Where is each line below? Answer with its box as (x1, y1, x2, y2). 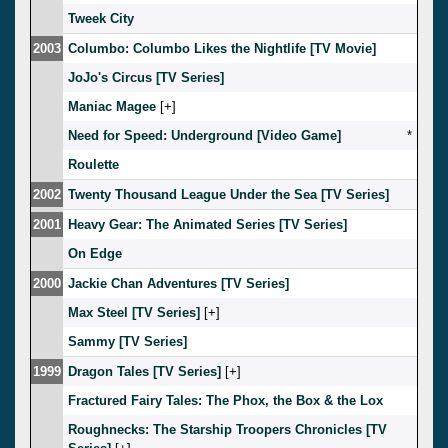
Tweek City (68, 10, 134, 26)
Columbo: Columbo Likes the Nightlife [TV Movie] (68, 40, 376, 56)
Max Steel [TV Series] (68, 304, 200, 320)
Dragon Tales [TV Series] (68, 363, 221, 379)
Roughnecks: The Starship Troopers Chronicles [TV (68, 421, 387, 437)
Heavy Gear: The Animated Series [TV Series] (68, 216, 347, 232)
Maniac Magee (68, 98, 156, 114)
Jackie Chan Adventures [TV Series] (68, 275, 289, 291)
